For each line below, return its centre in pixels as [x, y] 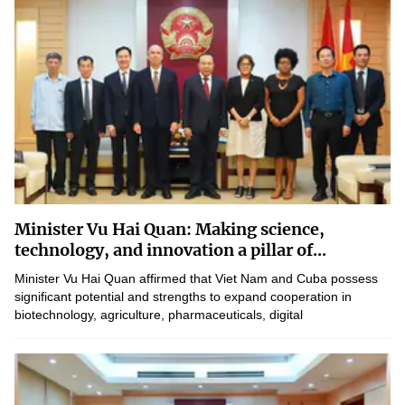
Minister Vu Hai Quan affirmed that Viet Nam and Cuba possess [196, 278]
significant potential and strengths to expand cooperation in [183, 297]
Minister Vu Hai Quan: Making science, [170, 229]
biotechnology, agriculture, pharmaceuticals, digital [159, 315]
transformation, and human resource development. [160, 333]
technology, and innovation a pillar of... [170, 250]
